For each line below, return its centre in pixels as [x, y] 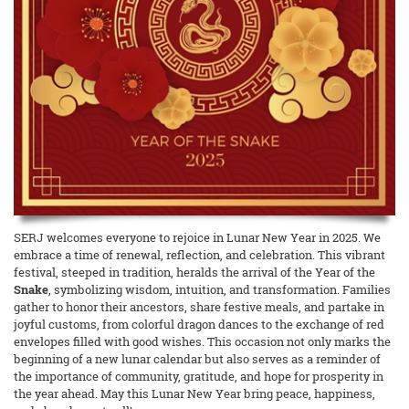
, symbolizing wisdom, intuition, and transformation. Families [220, 289]
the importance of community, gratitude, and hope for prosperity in [199, 376]
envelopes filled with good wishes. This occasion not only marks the [202, 341]
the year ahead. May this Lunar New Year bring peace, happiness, [194, 393]
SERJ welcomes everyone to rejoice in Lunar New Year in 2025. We [197, 237]
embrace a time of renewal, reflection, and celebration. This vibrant [199, 255]
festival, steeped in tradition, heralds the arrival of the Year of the [194, 272]
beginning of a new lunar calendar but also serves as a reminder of [197, 359]
